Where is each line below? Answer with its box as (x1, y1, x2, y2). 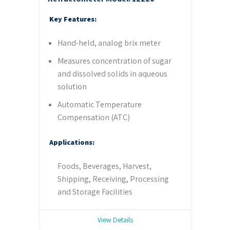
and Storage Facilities (57, 186, 132, 198)
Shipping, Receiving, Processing (57, 174, 169, 185)
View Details (97, 215, 133, 225)
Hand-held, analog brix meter (57, 37, 161, 49)
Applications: (49, 138, 94, 147)
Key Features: (49, 14, 97, 24)
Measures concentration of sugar (57, 55, 171, 67)
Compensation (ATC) (57, 112, 130, 123)
